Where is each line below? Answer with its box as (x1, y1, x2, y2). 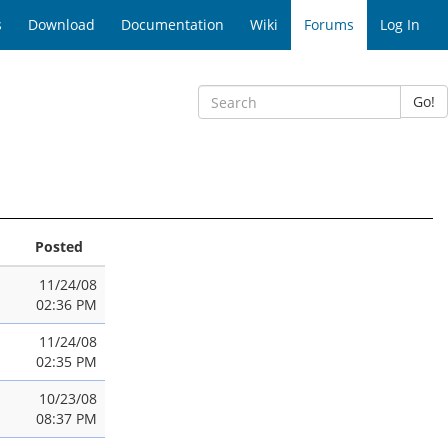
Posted (34, 237, 83, 256)
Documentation (121, 15, 224, 34)
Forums (304, 15, 354, 34)
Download (28, 15, 95, 34)
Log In (380, 15, 420, 34)
